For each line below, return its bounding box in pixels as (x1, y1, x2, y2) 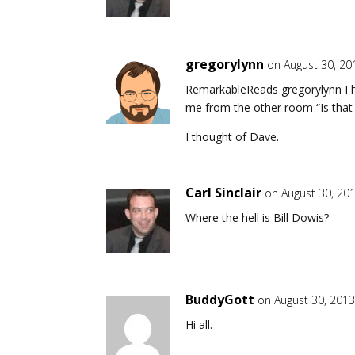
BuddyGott (185, 290, 255, 308)
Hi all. (185, 316, 213, 332)
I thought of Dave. (185, 128, 280, 144)
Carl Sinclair (185, 183, 262, 201)
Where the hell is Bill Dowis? (185, 209, 330, 225)
